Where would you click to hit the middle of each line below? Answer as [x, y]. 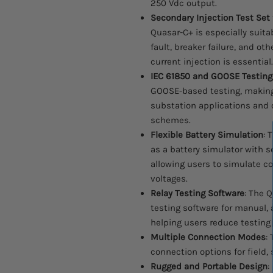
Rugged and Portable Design [209, 266]
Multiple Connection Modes [208, 237]
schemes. [171, 120]
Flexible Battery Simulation [207, 134]
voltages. [169, 178]
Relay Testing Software [197, 193]
